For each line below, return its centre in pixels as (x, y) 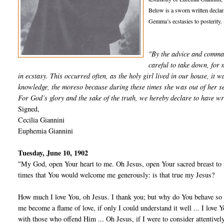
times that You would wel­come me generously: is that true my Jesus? (116, 175)
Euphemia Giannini (46, 131)
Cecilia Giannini (41, 120)
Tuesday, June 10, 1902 (53, 153)
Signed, (29, 109)
